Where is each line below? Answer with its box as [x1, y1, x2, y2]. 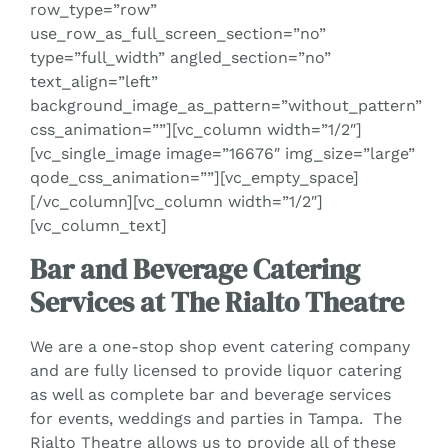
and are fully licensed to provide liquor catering [30, 360, 402, 380]
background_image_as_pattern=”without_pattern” [30, 96, 422, 116]
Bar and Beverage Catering [30, 249, 360, 288]
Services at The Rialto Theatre [30, 282, 404, 321]
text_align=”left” [30, 72, 158, 92]
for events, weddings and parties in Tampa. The [30, 408, 402, 428]
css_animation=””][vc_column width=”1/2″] [30, 120, 362, 140]
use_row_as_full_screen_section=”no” [30, 24, 326, 44]
